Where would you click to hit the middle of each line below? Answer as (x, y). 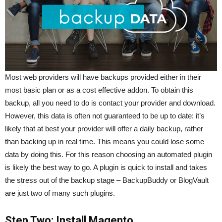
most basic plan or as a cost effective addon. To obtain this (99, 90)
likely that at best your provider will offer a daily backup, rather (104, 128)
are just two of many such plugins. (60, 193)
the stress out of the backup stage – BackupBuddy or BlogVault (107, 180)
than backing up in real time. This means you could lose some (105, 141)
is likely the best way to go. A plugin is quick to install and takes (106, 167)
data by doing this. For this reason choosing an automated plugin (109, 154)
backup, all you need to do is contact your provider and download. (110, 103)
